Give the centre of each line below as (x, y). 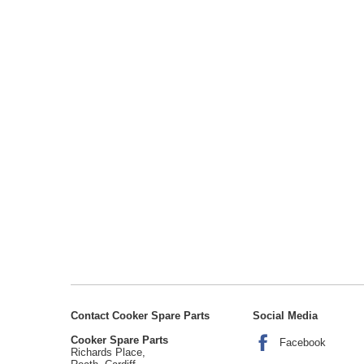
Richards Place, (108, 352)
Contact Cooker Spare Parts (140, 315)
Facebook (303, 342)
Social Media (285, 315)
